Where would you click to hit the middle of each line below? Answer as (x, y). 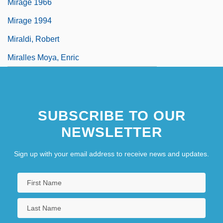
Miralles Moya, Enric (43, 57)
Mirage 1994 (30, 20)
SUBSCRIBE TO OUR (111, 115)
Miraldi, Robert (33, 39)
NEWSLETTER (111, 132)
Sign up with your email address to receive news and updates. (111, 154)
